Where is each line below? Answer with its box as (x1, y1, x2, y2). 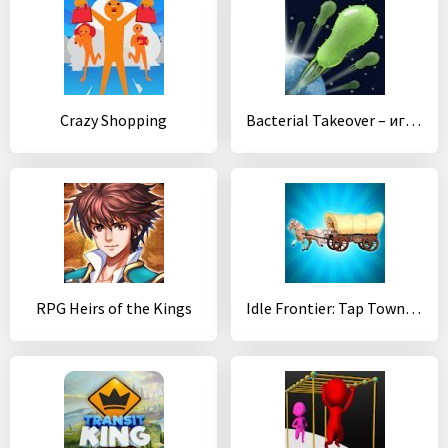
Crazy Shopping (60, 110, 167, 130)
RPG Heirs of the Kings (35, 298, 192, 318)
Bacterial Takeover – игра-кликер (405, 110, 421, 130)
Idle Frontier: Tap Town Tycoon (405, 298, 421, 318)
